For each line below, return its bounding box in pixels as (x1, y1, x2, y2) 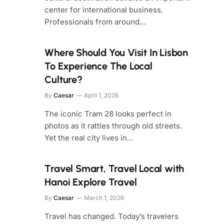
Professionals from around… (44, 17, 146, 26)
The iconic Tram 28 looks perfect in (44, 109, 172, 118)
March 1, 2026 (84, 194, 124, 201)
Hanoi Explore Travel (44, 176, 137, 188)
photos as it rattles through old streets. (44, 121, 182, 130)
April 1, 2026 (84, 91, 119, 99)
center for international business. (44, 5, 163, 14)
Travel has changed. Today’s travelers (44, 211, 179, 221)
